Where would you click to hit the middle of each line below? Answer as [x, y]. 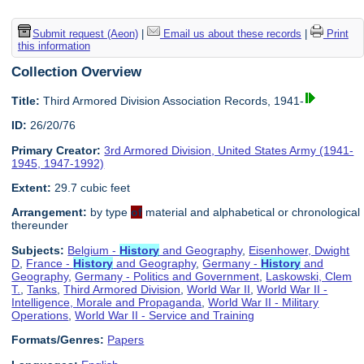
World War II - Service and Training [165, 315]
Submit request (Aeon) [85, 33]
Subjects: [38, 250]
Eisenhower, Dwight [299, 250]
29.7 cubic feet [91, 188]
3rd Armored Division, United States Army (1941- [229, 150]
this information [54, 45]
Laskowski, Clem [309, 276]
